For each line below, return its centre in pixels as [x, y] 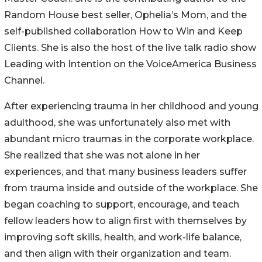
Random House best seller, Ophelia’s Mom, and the [125, 15]
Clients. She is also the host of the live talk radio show [130, 47]
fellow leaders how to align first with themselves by [125, 220]
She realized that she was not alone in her [102, 155]
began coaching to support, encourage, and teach [122, 204]
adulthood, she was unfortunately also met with [117, 122]
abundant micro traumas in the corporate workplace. [129, 139]
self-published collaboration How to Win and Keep [123, 31]
